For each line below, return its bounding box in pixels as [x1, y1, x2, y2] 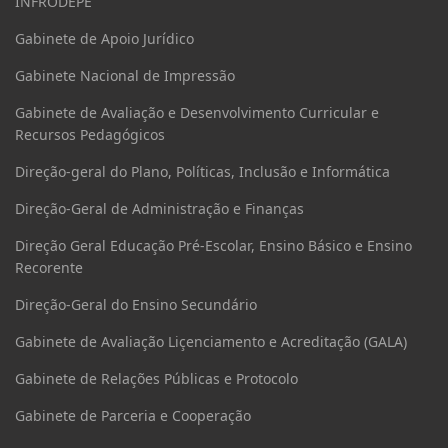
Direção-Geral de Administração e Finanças [15, 199, 304, 218]
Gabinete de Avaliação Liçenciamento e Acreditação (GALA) [15, 332, 407, 351]
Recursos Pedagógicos [15, 125, 165, 144]
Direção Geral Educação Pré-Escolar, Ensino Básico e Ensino [15, 236, 412, 255]
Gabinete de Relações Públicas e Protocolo [15, 369, 298, 388]
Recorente [15, 258, 83, 277]
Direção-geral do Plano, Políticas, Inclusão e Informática [15, 162, 390, 181]
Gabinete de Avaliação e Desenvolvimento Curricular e [15, 103, 379, 122]
